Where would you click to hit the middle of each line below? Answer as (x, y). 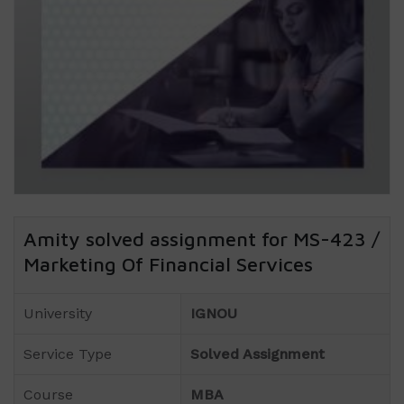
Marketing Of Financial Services (168, 264)
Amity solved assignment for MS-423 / (202, 239)
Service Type (68, 353)
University (60, 313)
